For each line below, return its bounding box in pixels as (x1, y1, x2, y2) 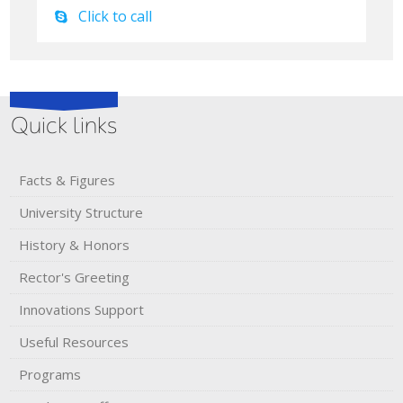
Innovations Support (19, 300, 145, 318)
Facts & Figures (19, 170, 116, 189)
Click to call (78, 5, 153, 26)
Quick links (11, 111, 118, 140)
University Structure (19, 202, 144, 221)
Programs (19, 364, 82, 383)
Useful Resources (19, 332, 130, 351)
